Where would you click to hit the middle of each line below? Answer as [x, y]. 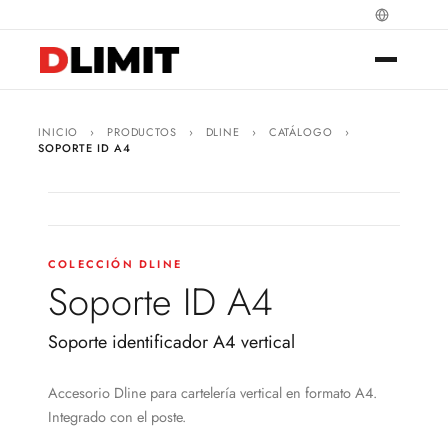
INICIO [58, 132]
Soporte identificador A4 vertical [171, 342]
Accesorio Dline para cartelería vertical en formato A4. [212, 392]
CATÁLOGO [300, 132]
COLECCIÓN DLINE [115, 264]
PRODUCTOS [141, 132]
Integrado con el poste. [117, 416]
